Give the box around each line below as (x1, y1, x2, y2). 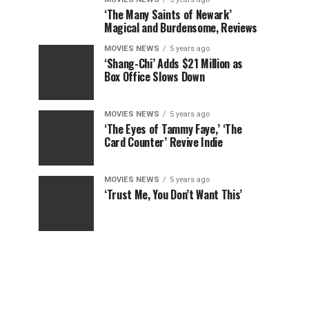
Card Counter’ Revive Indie (104, 134, 223, 150)
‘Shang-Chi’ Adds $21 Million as (104, 55, 243, 72)
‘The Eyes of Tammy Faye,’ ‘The (104, 121, 242, 137)
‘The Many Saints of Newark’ (104, 6, 232, 23)
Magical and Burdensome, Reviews (104, 19, 258, 36)
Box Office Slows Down (104, 68, 205, 85)
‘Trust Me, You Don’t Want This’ (104, 186, 243, 203)
